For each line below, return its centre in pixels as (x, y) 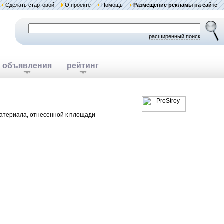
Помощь (112, 5)
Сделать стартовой (30, 5)
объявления (27, 66)
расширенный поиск (175, 36)
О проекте (78, 5)
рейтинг (83, 66)
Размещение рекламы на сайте (175, 5)
